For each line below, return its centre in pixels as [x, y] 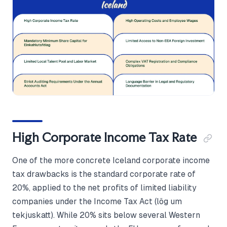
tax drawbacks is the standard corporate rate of [104, 174]
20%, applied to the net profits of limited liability [104, 187]
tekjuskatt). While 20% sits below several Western [106, 215]
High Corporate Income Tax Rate [104, 137]
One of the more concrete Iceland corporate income [111, 160]
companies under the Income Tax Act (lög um [97, 201]
